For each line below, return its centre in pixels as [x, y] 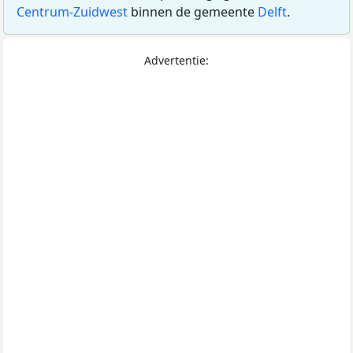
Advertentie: [176, 61]
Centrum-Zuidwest [72, 12]
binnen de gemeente [193, 12]
